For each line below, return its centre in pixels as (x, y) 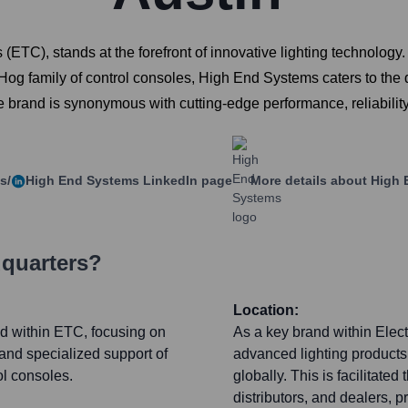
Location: (266, 311)
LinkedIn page (186, 181)
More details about (309, 181)
